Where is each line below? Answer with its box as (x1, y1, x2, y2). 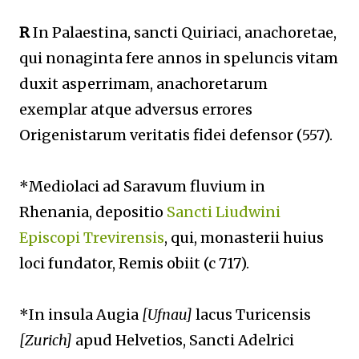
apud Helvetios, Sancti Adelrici (72, 331, 294, 349)
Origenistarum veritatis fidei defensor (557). (19, 126, 336, 144)
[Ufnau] (142, 305, 192, 324)
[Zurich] (19, 331, 72, 349)
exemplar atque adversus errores (19, 100, 252, 119)
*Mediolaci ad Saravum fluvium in (19, 177, 265, 196)
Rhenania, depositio (19, 203, 167, 221)
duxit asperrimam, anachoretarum (19, 75, 268, 93)
